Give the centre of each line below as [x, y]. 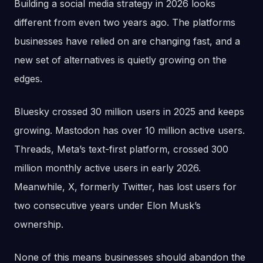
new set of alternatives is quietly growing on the [120, 60]
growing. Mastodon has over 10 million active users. [129, 131]
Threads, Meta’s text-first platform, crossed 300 [121, 149]
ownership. [39, 225]
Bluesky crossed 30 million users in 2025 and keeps [129, 112]
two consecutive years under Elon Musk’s [107, 206]
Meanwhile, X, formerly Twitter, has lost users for [125, 187]
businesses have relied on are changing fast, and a [127, 41]
